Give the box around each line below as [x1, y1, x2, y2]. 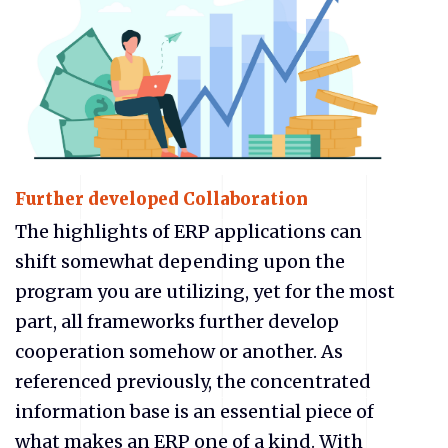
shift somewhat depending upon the [15, 249, 345, 273]
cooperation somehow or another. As [15, 339, 343, 363]
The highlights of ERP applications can [15, 219, 362, 243]
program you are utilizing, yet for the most [15, 279, 395, 303]
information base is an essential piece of [15, 399, 374, 423]
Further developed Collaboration [15, 189, 312, 211]
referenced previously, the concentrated [15, 369, 371, 393]
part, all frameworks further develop [15, 309, 339, 333]
